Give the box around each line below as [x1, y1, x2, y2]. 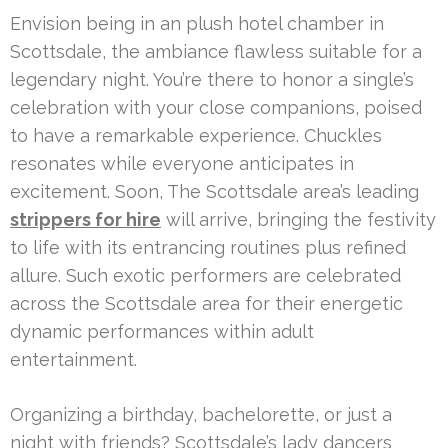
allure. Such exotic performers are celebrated [10, 264, 401, 286]
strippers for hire [10, 208, 161, 230]
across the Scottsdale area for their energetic [10, 292, 403, 314]
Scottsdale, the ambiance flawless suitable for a [10, 40, 422, 62]
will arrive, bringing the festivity [161, 208, 436, 230]
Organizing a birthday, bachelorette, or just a [10, 403, 392, 425]
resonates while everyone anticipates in [10, 152, 354, 174]
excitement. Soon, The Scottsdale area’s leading [10, 180, 419, 202]
